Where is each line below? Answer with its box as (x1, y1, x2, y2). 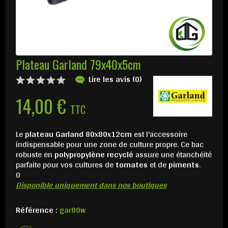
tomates (116, 157, 148, 172)
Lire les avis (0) (89, 71, 142, 87)
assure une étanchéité (133, 147, 212, 162)
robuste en (16, 147, 54, 162)
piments (168, 157, 199, 172)
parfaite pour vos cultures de (16, 157, 116, 172)
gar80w (60, 202, 85, 217)
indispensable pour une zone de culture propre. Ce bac (16, 136, 204, 152)
